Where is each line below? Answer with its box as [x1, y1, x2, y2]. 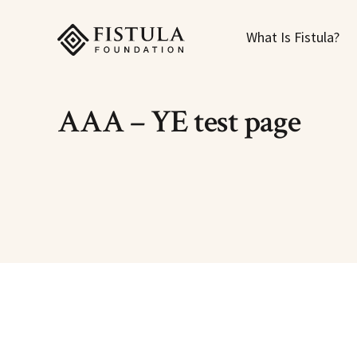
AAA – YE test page [57, 101, 300, 143]
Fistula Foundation [57, 25, 168, 44]
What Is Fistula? [245, 28, 339, 46]
